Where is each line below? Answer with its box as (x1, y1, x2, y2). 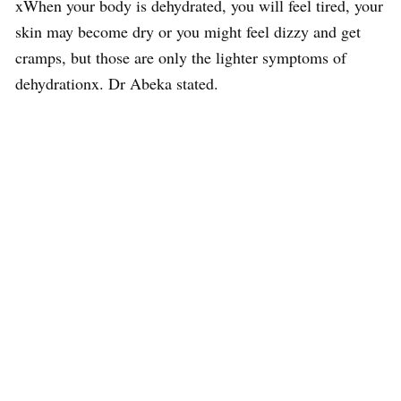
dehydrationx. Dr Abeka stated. (15, 72, 218, 94)
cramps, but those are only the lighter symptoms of (15, 46, 346, 68)
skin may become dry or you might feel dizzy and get (15, 20, 361, 42)
